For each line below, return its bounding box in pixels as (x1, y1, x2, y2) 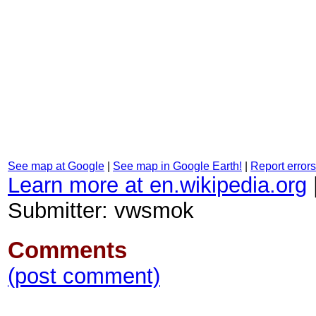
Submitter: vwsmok (8, 198, 194, 223)
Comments (8, 237, 127, 264)
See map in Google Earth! (113, 160, 242, 172)
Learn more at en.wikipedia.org (8, 173, 307, 197)
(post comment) (8, 264, 160, 289)
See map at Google (8, 160, 104, 172)
